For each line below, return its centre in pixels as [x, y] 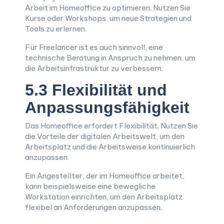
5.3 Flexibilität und [96, 90]
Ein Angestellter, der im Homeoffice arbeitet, [105, 176]
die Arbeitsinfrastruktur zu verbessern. [94, 68]
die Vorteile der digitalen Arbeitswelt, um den [105, 136]
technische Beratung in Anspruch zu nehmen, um [110, 58]
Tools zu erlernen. [56, 29]
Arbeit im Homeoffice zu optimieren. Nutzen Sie [108, 8]
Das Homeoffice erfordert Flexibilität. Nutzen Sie [111, 126]
